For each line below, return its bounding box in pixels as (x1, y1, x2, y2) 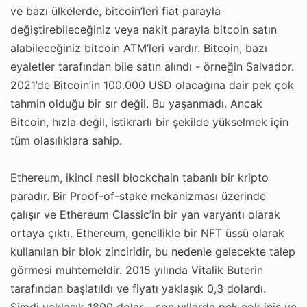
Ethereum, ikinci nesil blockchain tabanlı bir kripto (10, 170, 269, 184)
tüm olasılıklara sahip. (10, 133, 122, 147)
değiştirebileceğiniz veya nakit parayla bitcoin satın (10, 22, 277, 36)
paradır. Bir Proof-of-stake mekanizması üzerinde (10, 188, 266, 203)
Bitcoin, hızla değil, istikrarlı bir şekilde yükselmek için (10, 114, 288, 129)
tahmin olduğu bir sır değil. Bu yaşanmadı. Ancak (10, 96, 262, 110)
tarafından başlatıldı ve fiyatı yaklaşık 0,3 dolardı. (10, 281, 266, 295)
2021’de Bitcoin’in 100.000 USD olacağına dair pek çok (10, 77, 294, 92)
